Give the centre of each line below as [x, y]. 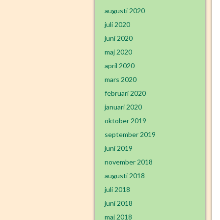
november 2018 [129, 162]
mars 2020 [121, 79]
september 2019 [130, 134]
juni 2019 [119, 148]
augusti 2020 [125, 11]
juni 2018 [119, 203]
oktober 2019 [125, 121]
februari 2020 [125, 93]
